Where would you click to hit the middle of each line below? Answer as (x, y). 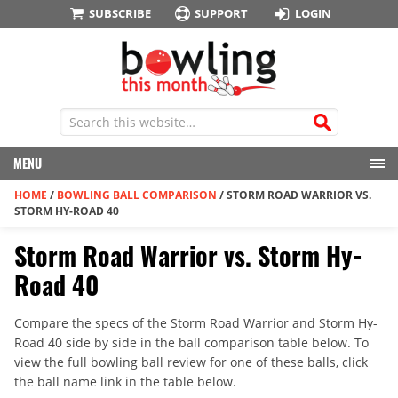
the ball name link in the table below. (125, 382)
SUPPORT (222, 13)
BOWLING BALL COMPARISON (137, 195)
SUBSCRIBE (119, 13)
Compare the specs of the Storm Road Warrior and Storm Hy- (196, 323)
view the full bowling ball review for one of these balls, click (191, 362)
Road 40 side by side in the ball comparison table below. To (191, 343)
